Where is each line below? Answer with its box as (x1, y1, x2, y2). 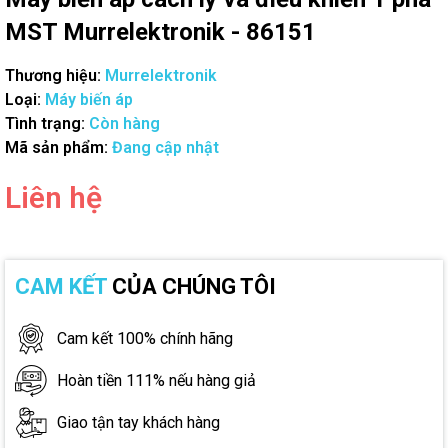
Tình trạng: (5, 114, 85, 133)
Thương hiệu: (5, 66, 101, 85)
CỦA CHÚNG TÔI (107, 274, 276, 299)
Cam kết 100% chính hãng (57, 329, 233, 348)
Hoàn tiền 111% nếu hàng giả (57, 371, 256, 390)
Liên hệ (5, 180, 102, 215)
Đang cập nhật (112, 138, 219, 157)
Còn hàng (89, 114, 160, 133)
